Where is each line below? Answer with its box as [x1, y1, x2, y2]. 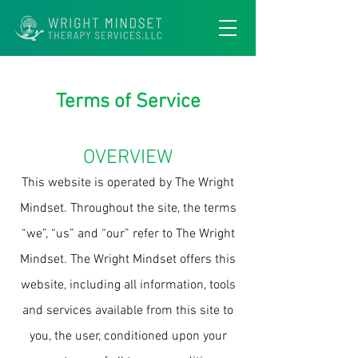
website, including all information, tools [20, 277, 236, 293]
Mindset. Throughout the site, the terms [19, 201, 237, 217]
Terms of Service [55, 90, 201, 114]
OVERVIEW [83, 146, 173, 170]
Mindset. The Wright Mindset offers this [20, 252, 236, 268]
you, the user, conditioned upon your [29, 328, 227, 344]
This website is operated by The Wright [22, 175, 234, 191]
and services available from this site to [22, 303, 233, 319]
